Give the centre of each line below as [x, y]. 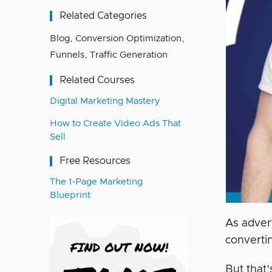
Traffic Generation [129, 55]
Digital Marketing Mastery [105, 101]
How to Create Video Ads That [115, 124]
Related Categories [103, 16]
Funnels [67, 55]
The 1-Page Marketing [96, 182]
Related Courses [97, 80]
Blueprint [70, 195]
